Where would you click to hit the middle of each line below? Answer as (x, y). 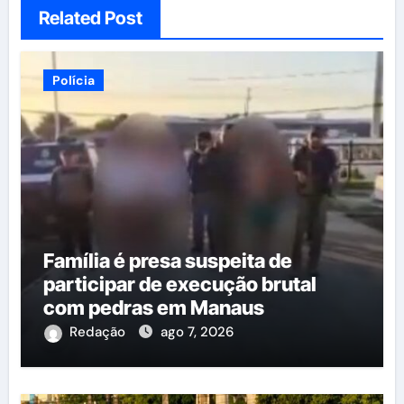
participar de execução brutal (179, 285)
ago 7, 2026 (197, 332)
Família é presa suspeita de (167, 261)
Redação (99, 332)
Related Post (90, 18)
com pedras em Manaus (153, 308)
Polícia (73, 81)
